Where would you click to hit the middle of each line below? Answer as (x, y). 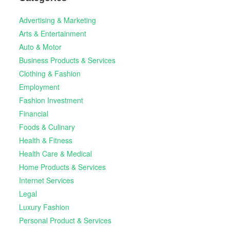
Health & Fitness (45, 140)
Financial (33, 113)
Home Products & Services (62, 167)
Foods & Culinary (47, 127)
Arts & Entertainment (52, 33)
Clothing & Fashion (50, 73)
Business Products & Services (67, 60)
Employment (39, 87)
